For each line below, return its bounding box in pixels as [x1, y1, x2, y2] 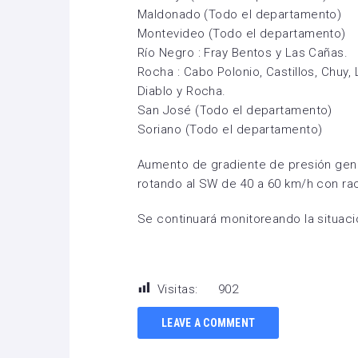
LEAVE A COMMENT [161, 316, 256, 329]
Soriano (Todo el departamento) [137, 122, 323, 137]
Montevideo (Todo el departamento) [137, 26, 346, 41]
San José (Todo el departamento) [137, 103, 332, 117]
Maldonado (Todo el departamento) [137, 7, 342, 22]
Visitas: [157, 282, 198, 296]
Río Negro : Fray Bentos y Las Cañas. [137, 46, 348, 60]
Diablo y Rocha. [137, 84, 226, 98]
